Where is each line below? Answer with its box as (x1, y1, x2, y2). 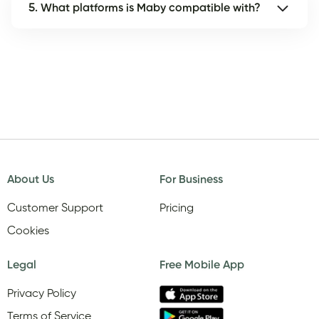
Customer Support (7, 202, 103, 214)
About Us (7, 174, 54, 186)
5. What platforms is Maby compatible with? (28, 2, 261, 14)
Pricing (159, 202, 194, 214)
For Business (159, 174, 223, 186)
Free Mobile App (159, 259, 244, 271)
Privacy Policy (7, 288, 76, 300)
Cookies (7, 225, 49, 237)
